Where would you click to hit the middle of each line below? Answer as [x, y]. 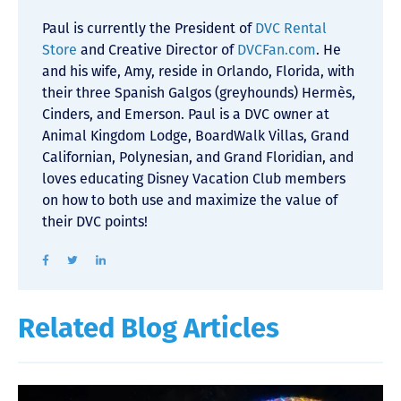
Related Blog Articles [149, 331]
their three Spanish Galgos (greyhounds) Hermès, [199, 93]
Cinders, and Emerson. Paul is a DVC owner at [186, 115]
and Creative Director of [157, 50]
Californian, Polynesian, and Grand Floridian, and [198, 158]
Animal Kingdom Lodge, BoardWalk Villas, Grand [196, 136]
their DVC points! [95, 222]
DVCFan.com [277, 50]
